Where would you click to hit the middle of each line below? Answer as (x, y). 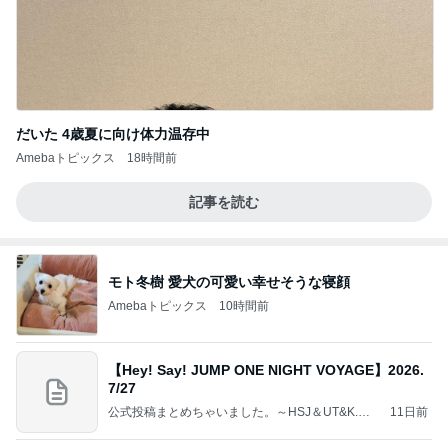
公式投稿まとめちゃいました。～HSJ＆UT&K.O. (239, 412)
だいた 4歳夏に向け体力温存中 (113, 133)
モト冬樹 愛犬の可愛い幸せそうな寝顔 (229, 282)
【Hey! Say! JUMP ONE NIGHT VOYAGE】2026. (266, 370)
